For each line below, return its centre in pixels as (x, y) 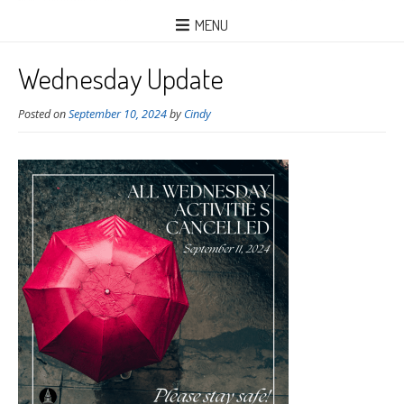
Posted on (43, 114)
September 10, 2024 (118, 114)
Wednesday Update (121, 78)
